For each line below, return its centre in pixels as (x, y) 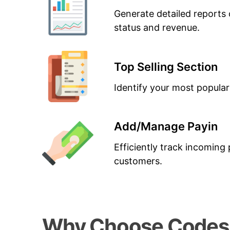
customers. (138, 161)
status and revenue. (157, 27)
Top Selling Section (166, 66)
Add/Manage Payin (166, 126)
